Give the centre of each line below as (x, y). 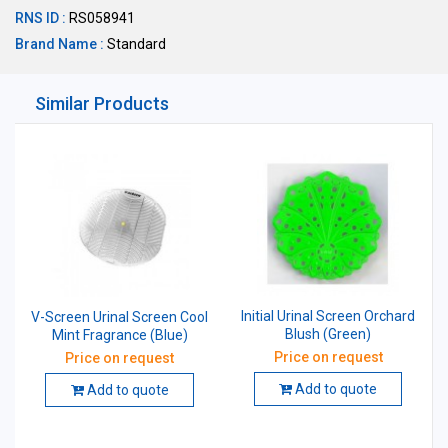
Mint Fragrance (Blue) (119, 335)
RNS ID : (40, 18)
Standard (135, 44)
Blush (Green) (328, 334)
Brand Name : (59, 44)
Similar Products (102, 103)
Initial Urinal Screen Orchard (328, 316)
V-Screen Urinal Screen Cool (119, 317)
